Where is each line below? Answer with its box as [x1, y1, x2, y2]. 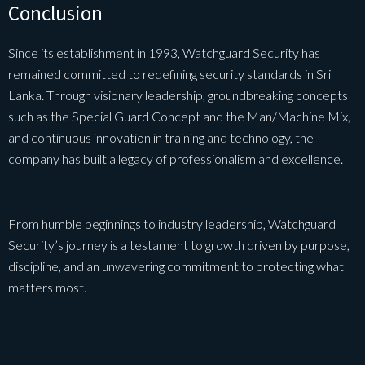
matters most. [8, 279, 86, 296]
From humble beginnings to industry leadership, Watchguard [8, 216, 336, 232]
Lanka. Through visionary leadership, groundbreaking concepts [8, 87, 348, 103]
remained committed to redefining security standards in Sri [8, 66, 331, 82]
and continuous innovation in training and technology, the [8, 130, 314, 146]
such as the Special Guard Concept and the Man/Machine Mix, [8, 108, 350, 125]
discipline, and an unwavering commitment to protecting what [8, 258, 344, 275]
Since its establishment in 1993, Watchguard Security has [8, 45, 320, 61]
